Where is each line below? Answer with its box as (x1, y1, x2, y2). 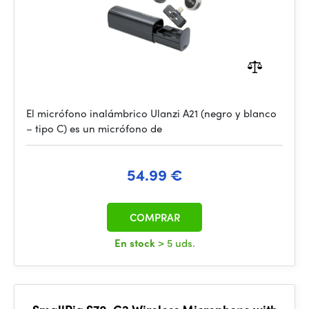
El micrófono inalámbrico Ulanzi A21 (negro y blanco (26, 106, 277, 121)
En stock (114, 235, 158, 250)
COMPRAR (129, 210, 180, 225)
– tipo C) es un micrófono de (26, 121, 162, 136)
